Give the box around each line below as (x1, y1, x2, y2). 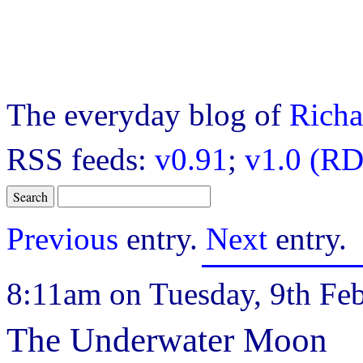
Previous (6, 221, 118, 257)
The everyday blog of (6, 97, 289, 133)
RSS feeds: (6, 142, 155, 177)
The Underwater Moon (6, 321, 327, 360)
